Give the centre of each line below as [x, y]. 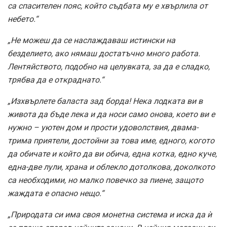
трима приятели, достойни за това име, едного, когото [111, 141]
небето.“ [23, 19]
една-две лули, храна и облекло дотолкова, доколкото [111, 167]
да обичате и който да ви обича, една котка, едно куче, [112, 154]
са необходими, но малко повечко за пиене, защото [105, 180]
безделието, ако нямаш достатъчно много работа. [104, 54]
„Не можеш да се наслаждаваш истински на [91, 41]
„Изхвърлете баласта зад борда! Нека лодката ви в [105, 101]
